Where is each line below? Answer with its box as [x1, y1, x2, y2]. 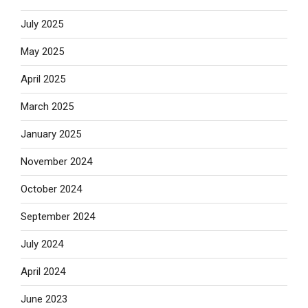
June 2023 [21, 293, 67, 306]
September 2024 [21, 210, 95, 223]
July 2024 [21, 238, 63, 251]
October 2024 [21, 183, 82, 196]
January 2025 [21, 128, 81, 141]
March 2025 [21, 100, 74, 113]
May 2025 [21, 45, 64, 58]
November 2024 [21, 155, 92, 168]
